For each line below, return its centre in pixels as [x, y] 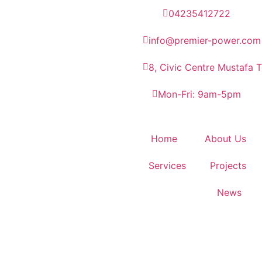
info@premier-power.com [205, 40]
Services [168, 166]
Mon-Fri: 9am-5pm [199, 94]
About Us [225, 139]
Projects [228, 166]
